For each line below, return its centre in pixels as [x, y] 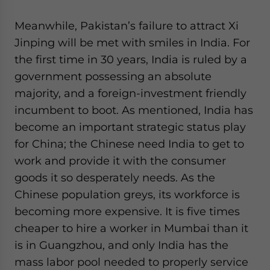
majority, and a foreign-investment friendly [130, 93]
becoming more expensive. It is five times [127, 211]
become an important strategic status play [130, 127]
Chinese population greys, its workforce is [127, 194]
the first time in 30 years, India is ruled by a [131, 59]
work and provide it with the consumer [120, 161]
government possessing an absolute [113, 76]
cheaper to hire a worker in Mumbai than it [131, 228]
